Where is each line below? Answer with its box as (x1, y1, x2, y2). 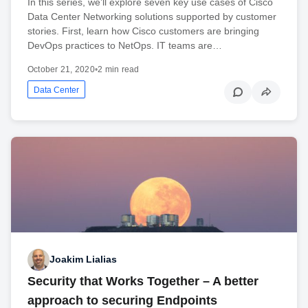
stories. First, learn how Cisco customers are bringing (27, 25, 259, 36)
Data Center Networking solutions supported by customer (27, 10, 276, 22)
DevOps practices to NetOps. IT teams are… (27, 39, 222, 51)
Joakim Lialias (49, 254, 117, 265)
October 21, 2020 (27, 64, 95, 74)
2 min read (98, 64, 140, 74)
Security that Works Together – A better (27, 274, 258, 288)
